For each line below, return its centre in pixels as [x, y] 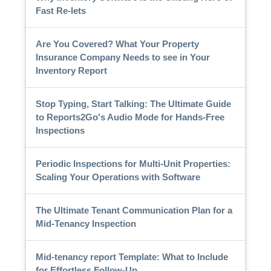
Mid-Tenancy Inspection [86, 223]
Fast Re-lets [60, 10]
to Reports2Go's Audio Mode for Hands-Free [130, 117]
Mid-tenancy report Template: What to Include [132, 256]
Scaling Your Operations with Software [118, 177]
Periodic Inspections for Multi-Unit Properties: [133, 163]
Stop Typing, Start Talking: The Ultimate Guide [133, 103]
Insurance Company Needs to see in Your [122, 57]
